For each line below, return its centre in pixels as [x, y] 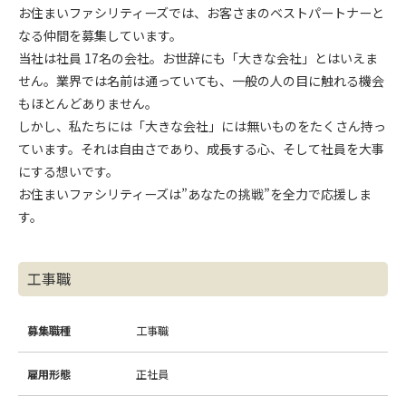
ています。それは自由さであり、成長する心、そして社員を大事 [201, 148]
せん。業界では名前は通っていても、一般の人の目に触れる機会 [201, 80]
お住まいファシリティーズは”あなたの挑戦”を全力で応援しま [195, 193]
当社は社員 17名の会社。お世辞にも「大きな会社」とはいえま [198, 58]
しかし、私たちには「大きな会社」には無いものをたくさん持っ [202, 126]
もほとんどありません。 [88, 103]
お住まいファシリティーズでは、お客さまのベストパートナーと [201, 12]
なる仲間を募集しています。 [100, 35]
